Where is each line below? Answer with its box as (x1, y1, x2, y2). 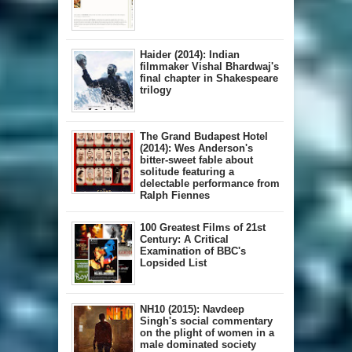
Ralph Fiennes (140, 189, 210, 202)
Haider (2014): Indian (140, 49, 240, 61)
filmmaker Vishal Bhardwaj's (140, 60, 279, 73)
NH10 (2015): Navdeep (140, 303, 244, 316)
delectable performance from (140, 178, 280, 190)
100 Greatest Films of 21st (140, 222, 266, 234)
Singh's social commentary (140, 315, 273, 328)
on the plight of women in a (140, 327, 274, 339)
